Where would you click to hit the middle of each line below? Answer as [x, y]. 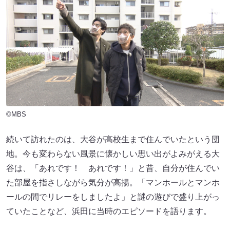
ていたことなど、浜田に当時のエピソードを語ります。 [109, 211]
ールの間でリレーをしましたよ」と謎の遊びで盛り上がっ [113, 197]
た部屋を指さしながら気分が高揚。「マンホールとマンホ [113, 182]
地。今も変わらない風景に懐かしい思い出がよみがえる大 [113, 154]
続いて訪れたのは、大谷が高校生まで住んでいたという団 [113, 139]
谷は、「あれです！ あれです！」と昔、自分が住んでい [113, 168]
